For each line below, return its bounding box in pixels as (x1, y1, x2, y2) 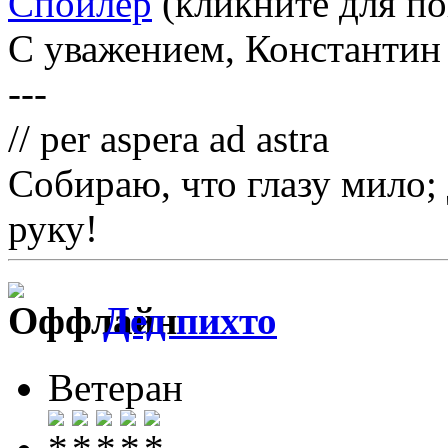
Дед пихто (103, 299, 277, 343)
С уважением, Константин (8, 27, 441, 71)
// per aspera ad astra (8, 117, 329, 161)
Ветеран (48, 365, 183, 409)
